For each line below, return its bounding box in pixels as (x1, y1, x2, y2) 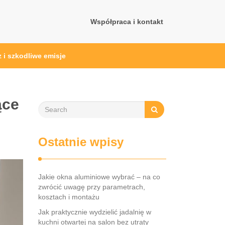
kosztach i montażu (38, 193, 99, 201)
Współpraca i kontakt (90, 18, 163, 26)
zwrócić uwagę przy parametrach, (38, 183, 145, 191)
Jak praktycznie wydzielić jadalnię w (38, 208, 151, 216)
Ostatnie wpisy (38, 135, 124, 149)
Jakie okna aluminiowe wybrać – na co (38, 173, 160, 181)
